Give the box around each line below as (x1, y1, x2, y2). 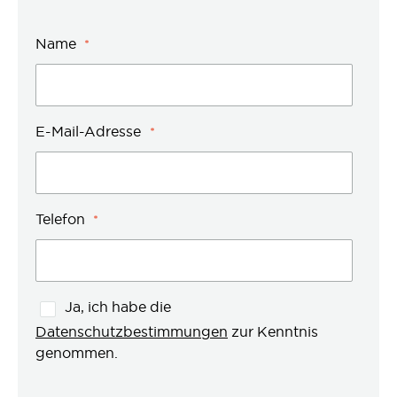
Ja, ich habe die (65, 297, 171, 315)
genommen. (35, 343, 118, 362)
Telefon (35, 209, 89, 228)
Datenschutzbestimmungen (35, 322, 228, 340)
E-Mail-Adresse (35, 121, 142, 140)
